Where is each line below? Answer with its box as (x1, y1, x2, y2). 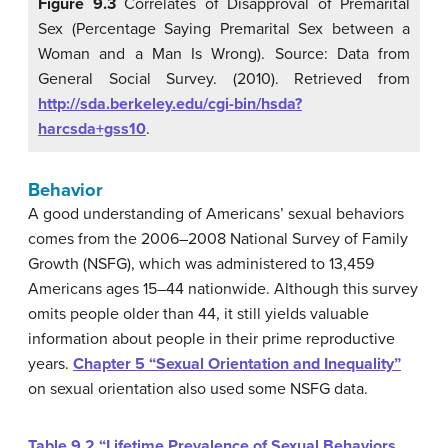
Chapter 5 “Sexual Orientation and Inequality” (73, 354, 401, 375)
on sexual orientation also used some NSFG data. (28, 379, 368, 400)
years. (28, 354, 73, 375)
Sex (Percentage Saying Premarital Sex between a (38, 19, 410, 40)
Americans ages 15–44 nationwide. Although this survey (28, 279, 418, 300)
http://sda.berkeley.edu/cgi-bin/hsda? (38, 94, 302, 115)
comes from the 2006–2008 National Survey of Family (28, 229, 408, 250)
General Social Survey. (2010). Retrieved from (38, 69, 410, 90)
